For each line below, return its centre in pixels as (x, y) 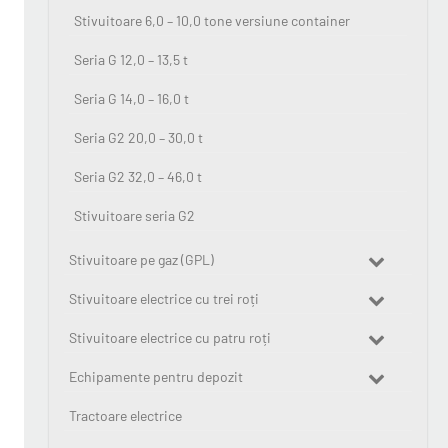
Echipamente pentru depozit (155, 376)
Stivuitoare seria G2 (134, 215)
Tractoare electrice (125, 415)
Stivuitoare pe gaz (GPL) (141, 259)
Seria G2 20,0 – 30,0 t (138, 137)
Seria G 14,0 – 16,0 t (131, 98)
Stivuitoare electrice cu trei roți (163, 298)
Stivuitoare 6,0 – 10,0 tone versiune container (211, 20)
